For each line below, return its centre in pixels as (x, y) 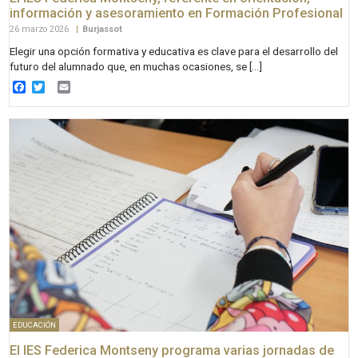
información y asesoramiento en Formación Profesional (177, 14)
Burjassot (103, 30)
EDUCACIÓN (34, 325)
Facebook (54, 86)
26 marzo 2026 (41, 30)
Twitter (65, 86)
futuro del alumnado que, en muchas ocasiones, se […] (136, 67)
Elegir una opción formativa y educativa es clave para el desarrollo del (174, 52)
